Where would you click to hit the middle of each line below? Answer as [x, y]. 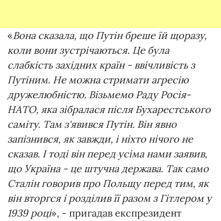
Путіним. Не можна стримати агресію [98, 79]
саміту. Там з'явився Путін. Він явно [92, 124]
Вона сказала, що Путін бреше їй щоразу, [110, 35]
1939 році [29, 213]
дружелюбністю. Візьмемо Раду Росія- [99, 94]
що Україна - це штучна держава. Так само [108, 168]
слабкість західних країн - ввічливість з [101, 65]
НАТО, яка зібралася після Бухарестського [109, 109]
